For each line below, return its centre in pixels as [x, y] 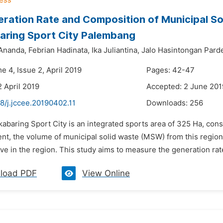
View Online [106, 173]
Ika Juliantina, [115, 50]
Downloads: [168, 103]
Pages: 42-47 [170, 70]
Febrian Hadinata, [59, 50]
